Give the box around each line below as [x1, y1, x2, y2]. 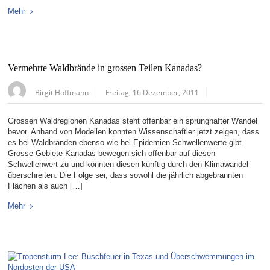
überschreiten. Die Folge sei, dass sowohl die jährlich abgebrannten [8, 170, 243, 180]
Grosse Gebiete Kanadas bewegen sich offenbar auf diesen [8, 148, 216, 158]
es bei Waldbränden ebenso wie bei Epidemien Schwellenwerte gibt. [8, 137, 245, 147]
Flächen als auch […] [8, 181, 83, 190]
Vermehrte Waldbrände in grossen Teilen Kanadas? [8, 62, 202, 74]
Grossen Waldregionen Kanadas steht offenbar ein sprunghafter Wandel [8, 116, 258, 125]
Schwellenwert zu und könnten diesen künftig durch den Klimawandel [8, 159, 249, 169]
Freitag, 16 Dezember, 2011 [105, 87, 199, 97]
